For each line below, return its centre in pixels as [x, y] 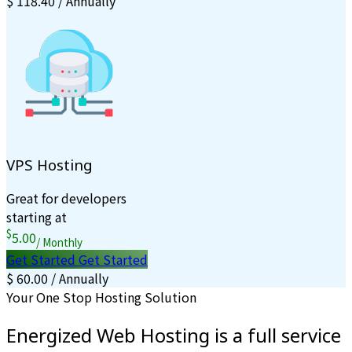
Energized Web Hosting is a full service [174, 335]
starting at [37, 217]
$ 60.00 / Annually [57, 278]
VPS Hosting [49, 164]
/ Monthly [59, 242]
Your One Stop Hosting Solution [101, 297]
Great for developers [66, 198]
